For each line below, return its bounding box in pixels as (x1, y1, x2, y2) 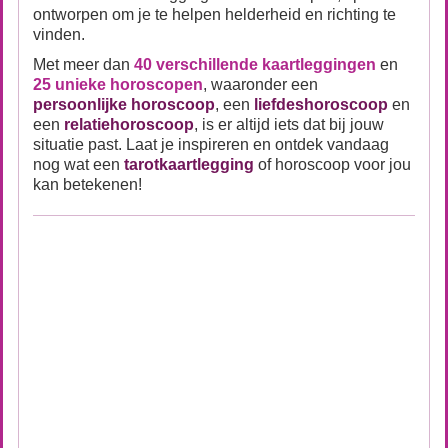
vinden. (33, 26, 85, 43)
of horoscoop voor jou (254, 156, 411, 173)
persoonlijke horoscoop (33, 96, 215, 113)
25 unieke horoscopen (33, 76, 203, 93)
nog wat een (33, 156, 124, 173)
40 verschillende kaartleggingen (134, 56, 376, 73)
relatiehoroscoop (64, 116, 194, 133)
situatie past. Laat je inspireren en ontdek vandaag (33, 136, 389, 153)
